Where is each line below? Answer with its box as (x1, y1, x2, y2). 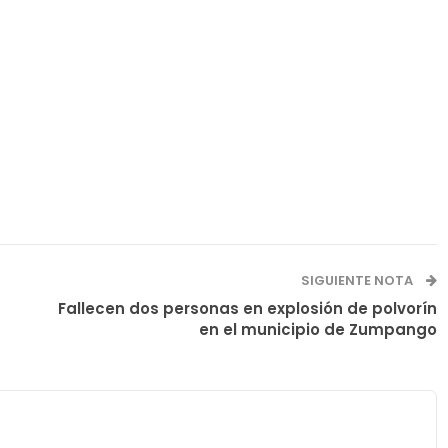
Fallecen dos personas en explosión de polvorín (57, 297, 437, 319)
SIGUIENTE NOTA (300, 270, 416, 290)
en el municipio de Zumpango (198, 318, 437, 340)
